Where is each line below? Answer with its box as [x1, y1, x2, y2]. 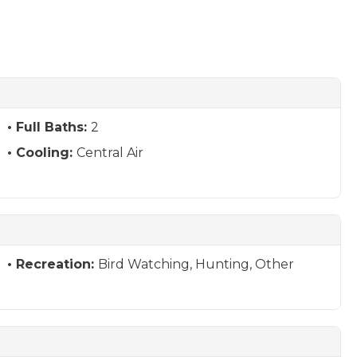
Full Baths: [15, 120, 91, 135]
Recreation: [15, 257, 98, 272]
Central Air [76, 145, 143, 160]
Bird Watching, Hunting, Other [97, 257, 294, 272]
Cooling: [15, 145, 76, 160]
